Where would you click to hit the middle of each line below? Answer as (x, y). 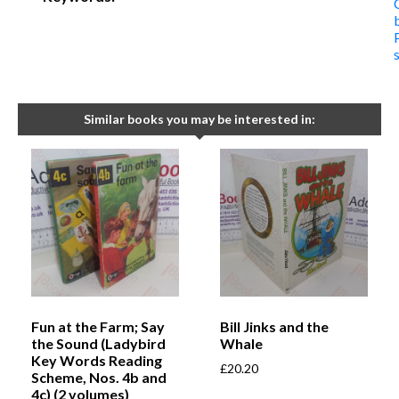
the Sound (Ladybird (98, 344)
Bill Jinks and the (274, 327)
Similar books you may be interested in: (199, 118)
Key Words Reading (97, 361)
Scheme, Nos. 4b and (99, 378)
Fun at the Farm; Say (98, 327)
